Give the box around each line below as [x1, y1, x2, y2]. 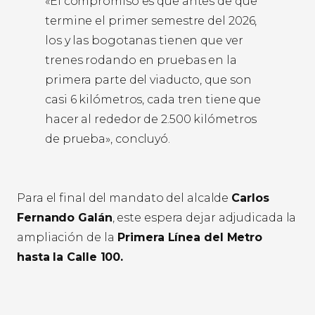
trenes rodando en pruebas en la [45, 53, 237, 67]
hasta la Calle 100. [17, 250, 124, 264]
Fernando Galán [17, 211, 112, 225]
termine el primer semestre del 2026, [45, 14, 257, 28]
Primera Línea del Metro [114, 231, 263, 245]
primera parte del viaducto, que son [45, 73, 252, 87]
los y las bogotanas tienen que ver [45, 34, 243, 48]
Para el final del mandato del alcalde [17, 191, 232, 205]
